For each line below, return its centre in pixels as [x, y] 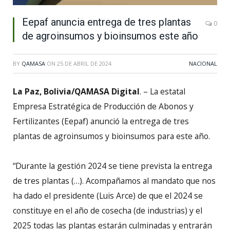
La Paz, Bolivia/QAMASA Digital [76, 91]
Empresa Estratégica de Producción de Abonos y [103, 106]
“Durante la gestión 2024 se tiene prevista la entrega [112, 166]
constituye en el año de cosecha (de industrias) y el [108, 210]
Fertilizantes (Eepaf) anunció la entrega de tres [101, 121]
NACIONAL [203, 63]
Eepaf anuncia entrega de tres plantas [107, 22]
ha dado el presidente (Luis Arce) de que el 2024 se [108, 195]
